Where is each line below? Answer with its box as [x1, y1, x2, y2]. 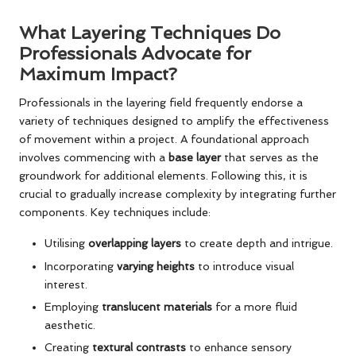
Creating [44, 340, 92, 354]
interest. [44, 277, 87, 291]
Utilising [44, 237, 88, 250]
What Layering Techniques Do [19, 22, 281, 44]
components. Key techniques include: [19, 206, 211, 219]
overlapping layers [88, 237, 181, 250]
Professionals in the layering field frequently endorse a [19, 96, 303, 110]
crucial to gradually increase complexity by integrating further [19, 188, 336, 201]
